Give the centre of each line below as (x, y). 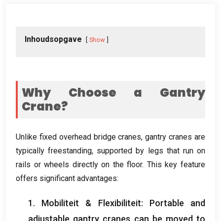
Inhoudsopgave (53, 39)
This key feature (176, 164)
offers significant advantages (66, 178)
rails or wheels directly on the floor (79, 164)
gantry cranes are (175, 137)
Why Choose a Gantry (113, 92)
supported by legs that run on (151, 150)
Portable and (177, 203)
